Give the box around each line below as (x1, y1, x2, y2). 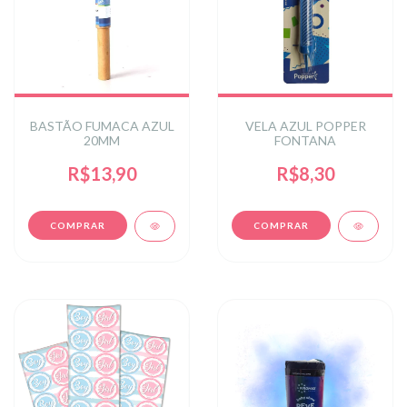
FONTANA (274, 132, 336, 148)
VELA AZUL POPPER (244, 117, 366, 134)
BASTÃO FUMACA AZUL (29, 117, 174, 134)
